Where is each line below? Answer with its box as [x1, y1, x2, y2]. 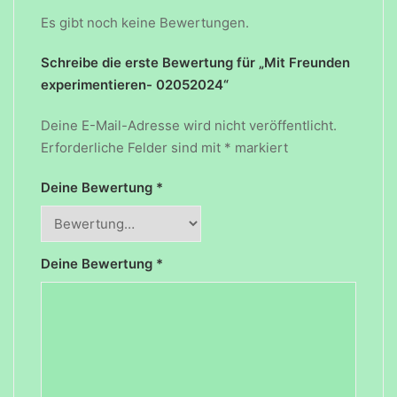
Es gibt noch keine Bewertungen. [41, 13, 249, 31]
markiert [231, 138, 288, 156]
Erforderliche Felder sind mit [41, 138, 224, 156]
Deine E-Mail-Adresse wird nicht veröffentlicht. [41, 116, 337, 134]
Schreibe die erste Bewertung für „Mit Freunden [41, 53, 350, 71]
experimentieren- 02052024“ [41, 75, 229, 93]
